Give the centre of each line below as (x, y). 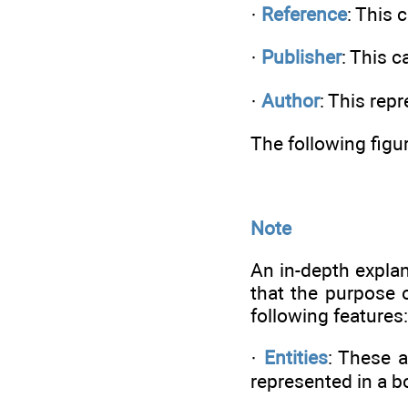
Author (291, 100)
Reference (304, 14)
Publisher (301, 57)
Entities (296, 358)
